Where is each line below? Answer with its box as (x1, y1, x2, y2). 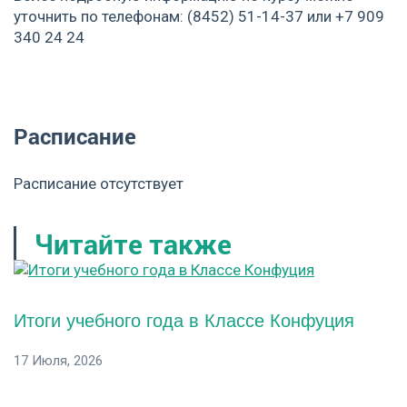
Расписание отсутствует (14, 174, 184, 193)
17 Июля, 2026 (14, 352, 103, 369)
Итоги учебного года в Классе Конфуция (14, 310, 354, 331)
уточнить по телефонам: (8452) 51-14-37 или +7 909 (14, 6, 384, 25)
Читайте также (35, 225, 232, 262)
